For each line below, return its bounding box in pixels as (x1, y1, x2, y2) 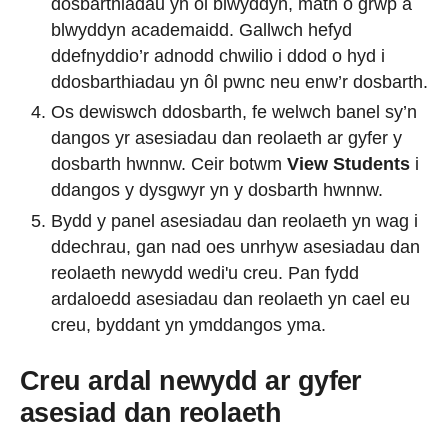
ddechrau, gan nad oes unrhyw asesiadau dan (51, 236, 420, 257)
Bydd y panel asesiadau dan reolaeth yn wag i (51, 210, 418, 231)
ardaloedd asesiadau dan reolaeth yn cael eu (51, 288, 410, 309)
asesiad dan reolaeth (20, 397, 289, 428)
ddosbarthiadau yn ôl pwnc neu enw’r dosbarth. (51, 71, 428, 92)
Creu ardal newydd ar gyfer (20, 365, 362, 396)
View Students (287, 154, 410, 175)
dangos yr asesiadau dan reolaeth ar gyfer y (51, 128, 402, 149)
